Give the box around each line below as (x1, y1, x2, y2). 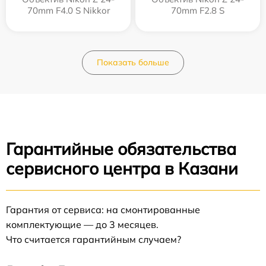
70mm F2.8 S (171, 5, 224, 16)
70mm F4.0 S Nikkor (27, 5, 110, 16)
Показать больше (97, 57, 169, 68)
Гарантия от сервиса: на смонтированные (6, 204, 200, 216)
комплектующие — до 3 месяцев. (6, 218, 159, 230)
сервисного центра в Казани (6, 158, 238, 179)
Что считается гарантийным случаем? (6, 233, 181, 245)
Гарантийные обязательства (6, 138, 236, 159)
